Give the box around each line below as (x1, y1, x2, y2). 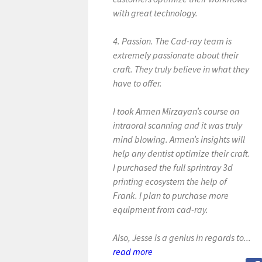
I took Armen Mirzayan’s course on (113, 105, 240, 117)
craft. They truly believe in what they (113, 63, 250, 75)
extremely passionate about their (113, 49, 239, 61)
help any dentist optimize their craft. (113, 147, 251, 159)
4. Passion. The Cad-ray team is (113, 35, 232, 47)
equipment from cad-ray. (113, 204, 209, 215)
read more (113, 246, 153, 257)
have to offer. (113, 77, 163, 89)
